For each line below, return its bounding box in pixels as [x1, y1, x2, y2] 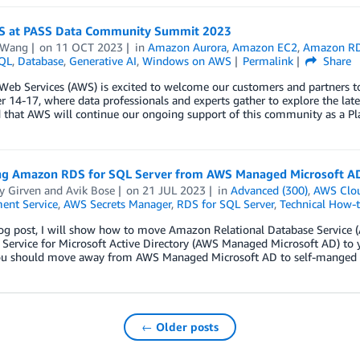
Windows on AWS [141, 54, 231, 67]
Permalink [243, 54, 294, 67]
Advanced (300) [231, 183, 309, 197]
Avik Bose [65, 183, 115, 197]
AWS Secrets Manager [63, 197, 171, 211]
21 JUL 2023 [142, 183, 207, 197]
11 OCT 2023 [55, 40, 124, 54]
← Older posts [141, 320, 219, 333]
